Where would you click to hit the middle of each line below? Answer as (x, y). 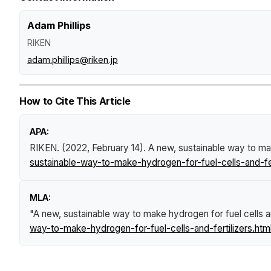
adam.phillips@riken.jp (73, 59)
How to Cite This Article (75, 101)
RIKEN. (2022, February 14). (89, 148)
